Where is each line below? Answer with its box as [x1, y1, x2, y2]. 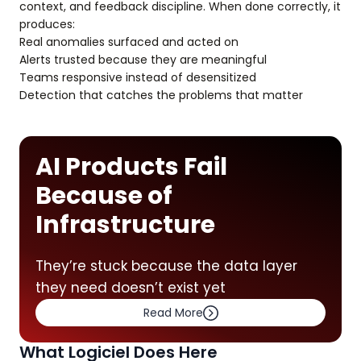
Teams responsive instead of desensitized [19, 69, 256, 85]
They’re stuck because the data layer [35, 256, 297, 276]
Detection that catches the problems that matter [19, 87, 303, 103]
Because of [35, 179, 172, 213]
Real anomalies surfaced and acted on [19, 34, 239, 50]
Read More [143, 305, 203, 321]
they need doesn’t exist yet [35, 278, 226, 297]
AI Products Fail [35, 150, 227, 184]
